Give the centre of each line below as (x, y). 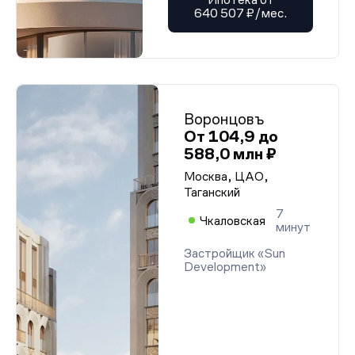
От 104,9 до (231, 136)
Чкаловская (233, 220)
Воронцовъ (224, 119)
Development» (225, 267)
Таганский (212, 192)
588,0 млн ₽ (230, 154)
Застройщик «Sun (235, 253)
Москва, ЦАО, (226, 176)
